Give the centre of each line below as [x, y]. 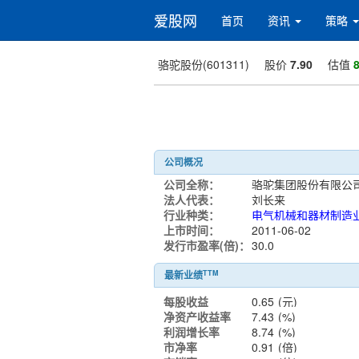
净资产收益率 [197, 317]
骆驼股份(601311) [204, 64]
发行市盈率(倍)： [207, 245]
